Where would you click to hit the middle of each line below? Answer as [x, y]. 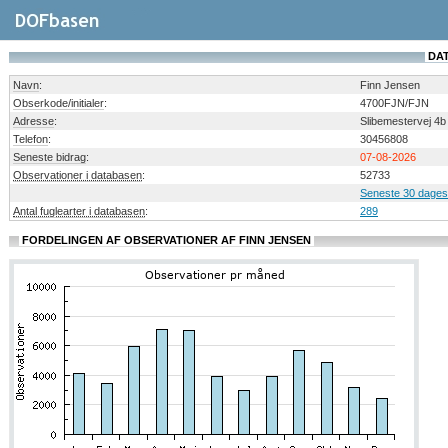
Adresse [33, 121]
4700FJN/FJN [394, 103]
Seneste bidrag [49, 157]
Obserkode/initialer [58, 103]
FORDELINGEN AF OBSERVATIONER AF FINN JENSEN [166, 240]
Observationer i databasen [77, 175]
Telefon [30, 139]
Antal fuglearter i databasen [79, 211]
